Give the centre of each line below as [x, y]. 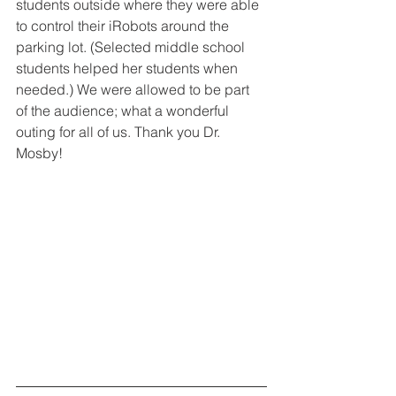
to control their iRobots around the [124, 25]
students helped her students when [129, 68]
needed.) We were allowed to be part [134, 89]
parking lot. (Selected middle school [132, 46]
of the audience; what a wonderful [124, 110]
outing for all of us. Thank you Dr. [120, 131]
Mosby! [39, 152]
